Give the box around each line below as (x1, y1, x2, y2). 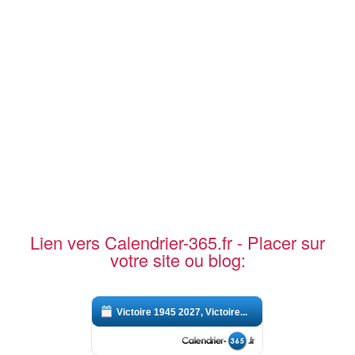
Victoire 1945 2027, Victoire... (116, 307, 248, 319)
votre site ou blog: (109, 247, 246, 273)
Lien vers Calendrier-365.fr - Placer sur (30, 230, 325, 255)
